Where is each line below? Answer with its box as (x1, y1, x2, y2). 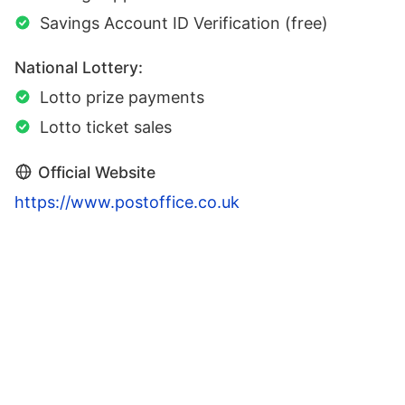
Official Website (38, 163, 155, 183)
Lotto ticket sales (40, 118, 172, 137)
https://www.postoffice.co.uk (14, 193, 240, 212)
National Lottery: (14, 58, 143, 78)
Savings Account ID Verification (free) (40, 14, 328, 33)
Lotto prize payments (40, 88, 204, 108)
